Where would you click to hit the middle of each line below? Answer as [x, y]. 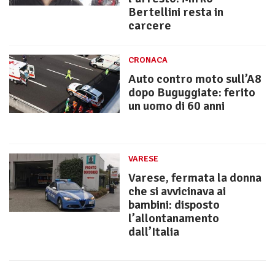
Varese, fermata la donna [195, 178]
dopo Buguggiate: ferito [192, 93]
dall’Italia [154, 232]
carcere [150, 26]
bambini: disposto [174, 205]
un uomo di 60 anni [176, 106]
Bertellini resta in [176, 12]
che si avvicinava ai [177, 192]
